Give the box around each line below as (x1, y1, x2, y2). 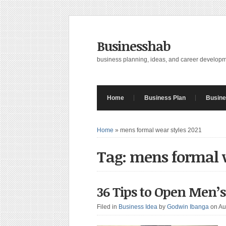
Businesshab (97, 37, 171, 55)
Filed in (97, 203, 119, 210)
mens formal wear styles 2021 (120, 127, 202, 134)
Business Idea (119, 203, 157, 210)
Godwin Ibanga (167, 203, 209, 210)
